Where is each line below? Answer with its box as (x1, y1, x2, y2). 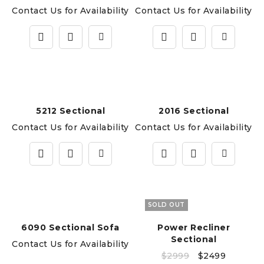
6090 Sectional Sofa (21, 222, 120, 233)
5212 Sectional (36, 105, 105, 116)
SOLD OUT (147, 201, 185, 209)
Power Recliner (157, 222, 230, 233)
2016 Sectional (159, 105, 229, 116)
